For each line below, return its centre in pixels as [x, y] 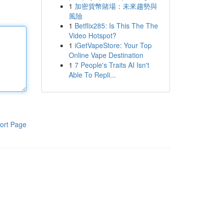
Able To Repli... [92, 75]
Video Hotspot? [92, 35]
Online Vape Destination [106, 55]
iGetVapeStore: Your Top [113, 45]
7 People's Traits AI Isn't [112, 65]
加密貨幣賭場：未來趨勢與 [116, 6]
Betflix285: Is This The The [116, 26]
